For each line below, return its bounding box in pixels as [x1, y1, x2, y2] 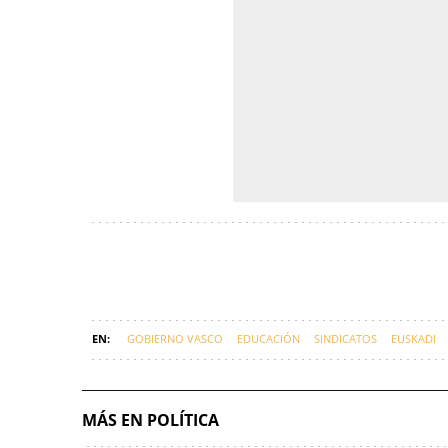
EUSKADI [391, 330, 436, 346]
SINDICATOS [314, 330, 377, 346]
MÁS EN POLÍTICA [82, 408, 219, 431]
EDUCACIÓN [237, 330, 300, 346]
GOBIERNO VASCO [127, 330, 223, 346]
